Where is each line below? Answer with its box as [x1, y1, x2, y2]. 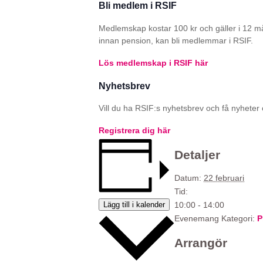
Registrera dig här [99, 126, 170, 136]
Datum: [174, 173, 201, 183]
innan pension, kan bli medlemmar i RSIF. [99, 35, 253, 45]
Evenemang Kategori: [174, 214, 255, 224]
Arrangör [174, 235, 227, 249]
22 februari [204, 173, 244, 183]
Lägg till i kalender [103, 200, 165, 209]
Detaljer [174, 147, 220, 161]
